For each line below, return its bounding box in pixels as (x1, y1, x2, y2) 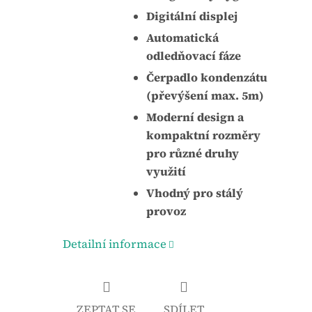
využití (146, 163, 186, 180)
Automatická (146, 29, 219, 46)
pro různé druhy (146, 145, 239, 162)
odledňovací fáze (146, 47, 241, 64)
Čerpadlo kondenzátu (146, 69, 267, 86)
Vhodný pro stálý (146, 185, 243, 201)
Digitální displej (146, 8, 237, 24)
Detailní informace (63, 236, 166, 253)
